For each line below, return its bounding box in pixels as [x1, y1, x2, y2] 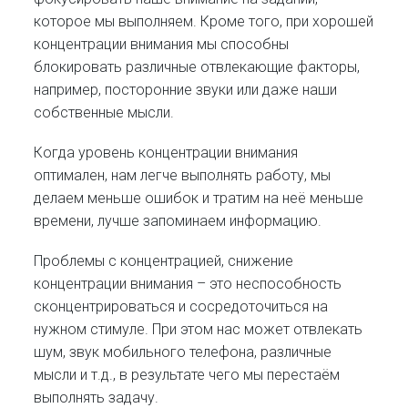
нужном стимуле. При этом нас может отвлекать [34, 321, 363, 339]
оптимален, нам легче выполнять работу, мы [34, 166, 331, 184]
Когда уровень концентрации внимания [34, 143, 299, 161]
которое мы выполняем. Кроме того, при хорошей [34, 12, 374, 30]
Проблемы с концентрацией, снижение [34, 252, 294, 270]
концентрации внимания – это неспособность [34, 275, 342, 293]
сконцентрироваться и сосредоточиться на [34, 298, 329, 316]
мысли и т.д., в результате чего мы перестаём [34, 366, 341, 384]
